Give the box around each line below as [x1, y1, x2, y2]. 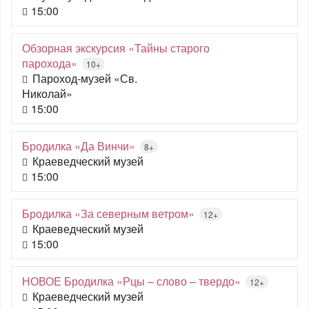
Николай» [22, 86, 72, 101]
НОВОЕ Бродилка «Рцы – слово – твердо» [22, 273, 241, 289]
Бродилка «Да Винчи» [22, 138, 135, 154]
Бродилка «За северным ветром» [22, 206, 195, 221]
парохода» [22, 55, 77, 71]
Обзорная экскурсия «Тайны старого [22, 40, 210, 56]
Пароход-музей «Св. [32, 70, 137, 86]
